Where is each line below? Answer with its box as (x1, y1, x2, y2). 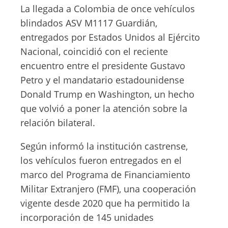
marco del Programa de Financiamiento (20, 168, 190, 181)
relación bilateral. (20, 117, 95, 129)
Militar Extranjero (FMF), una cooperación (20, 183, 196, 195)
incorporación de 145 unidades (20, 211, 154, 223)
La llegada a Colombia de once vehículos (20, 3, 195, 15)
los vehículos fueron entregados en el (20, 154, 182, 166)
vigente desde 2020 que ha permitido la (20, 197, 190, 209)
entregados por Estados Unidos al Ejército (20, 31, 200, 43)
